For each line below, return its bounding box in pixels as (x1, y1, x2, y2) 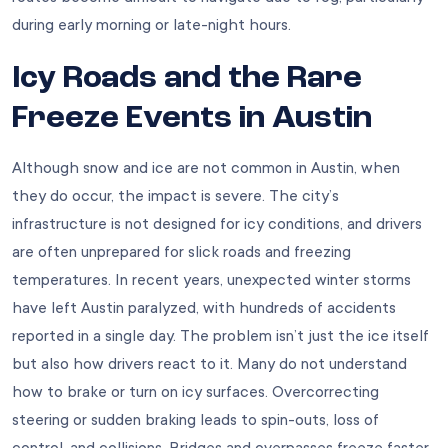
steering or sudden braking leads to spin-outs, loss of (12, 411, 379, 430)
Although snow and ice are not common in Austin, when (12, 159, 400, 178)
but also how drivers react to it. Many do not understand (12, 355, 407, 374)
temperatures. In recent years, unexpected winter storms (12, 271, 411, 290)
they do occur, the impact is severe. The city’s (12, 187, 339, 206)
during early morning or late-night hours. (12, 16, 291, 35)
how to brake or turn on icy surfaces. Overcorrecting (12, 383, 379, 402)
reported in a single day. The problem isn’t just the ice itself (12, 327, 429, 346)
